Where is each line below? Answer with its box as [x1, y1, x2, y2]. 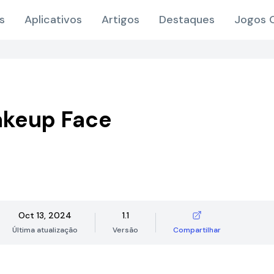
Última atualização [12, 225, 78, 235]
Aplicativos [24, 12, 82, 27]
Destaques [158, 12, 215, 27]
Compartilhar [173, 225, 221, 235]
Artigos [101, 12, 139, 27]
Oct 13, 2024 [18, 210, 72, 221]
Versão [113, 225, 138, 235]
